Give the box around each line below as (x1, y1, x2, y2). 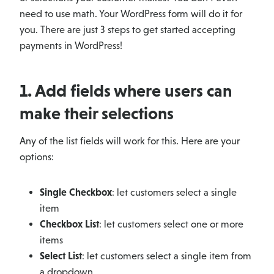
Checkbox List (39, 218, 99, 231)
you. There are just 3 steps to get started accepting (20, 24, 235, 36)
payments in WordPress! (20, 40, 122, 52)
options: (20, 151, 54, 163)
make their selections (20, 103, 174, 124)
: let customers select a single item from (81, 250, 251, 262)
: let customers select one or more (98, 218, 243, 231)
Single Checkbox (39, 187, 112, 199)
